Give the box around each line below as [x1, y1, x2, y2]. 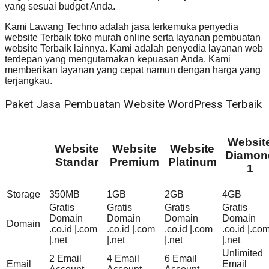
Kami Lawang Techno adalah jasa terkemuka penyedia [5, 22, 238, 32]
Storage [7, 189, 40, 199]
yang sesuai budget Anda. [5, 1, 115, 12]
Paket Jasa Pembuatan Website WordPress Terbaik [5, 98, 262, 112]
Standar [55, 155, 98, 168]
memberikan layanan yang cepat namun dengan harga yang [5, 65, 261, 76]
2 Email [49, 253, 82, 264]
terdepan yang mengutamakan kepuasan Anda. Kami [5, 54, 231, 65]
